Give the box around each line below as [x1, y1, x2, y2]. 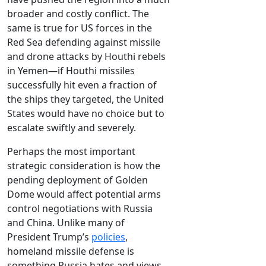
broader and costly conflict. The [7, 7, 149, 21]
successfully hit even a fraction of [7, 78, 157, 92]
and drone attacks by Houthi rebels [7, 50, 166, 64]
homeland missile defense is [7, 245, 134, 258]
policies [91, 230, 125, 244]
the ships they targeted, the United [7, 93, 164, 106]
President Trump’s [7, 230, 91, 244]
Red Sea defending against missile [7, 36, 160, 49]
